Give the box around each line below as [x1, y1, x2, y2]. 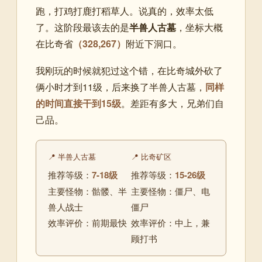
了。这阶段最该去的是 [36, 20, 129, 34]
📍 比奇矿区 [131, 151, 171, 162]
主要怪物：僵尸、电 [131, 185, 210, 197]
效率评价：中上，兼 [131, 216, 210, 229]
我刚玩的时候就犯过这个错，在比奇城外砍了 [36, 64, 223, 77]
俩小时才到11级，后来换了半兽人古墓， [36, 80, 205, 94]
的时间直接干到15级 [36, 96, 121, 110]
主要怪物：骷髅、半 [48, 185, 127, 197]
